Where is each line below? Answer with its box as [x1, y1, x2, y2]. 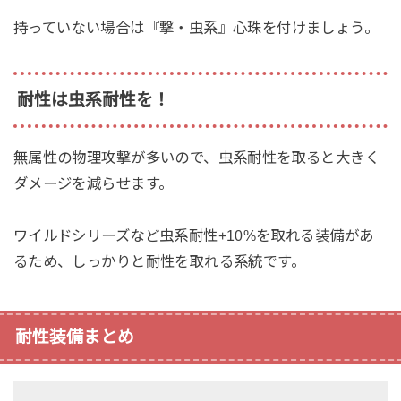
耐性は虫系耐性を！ [16, 90, 170, 109]
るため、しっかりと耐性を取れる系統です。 [13, 252, 306, 269]
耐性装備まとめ [14, 327, 134, 346]
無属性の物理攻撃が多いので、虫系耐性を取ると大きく [13, 149, 380, 166]
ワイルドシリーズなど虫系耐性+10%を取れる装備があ [13, 226, 374, 243]
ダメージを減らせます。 [13, 175, 174, 192]
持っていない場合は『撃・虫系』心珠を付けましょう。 [13, 20, 380, 37]
